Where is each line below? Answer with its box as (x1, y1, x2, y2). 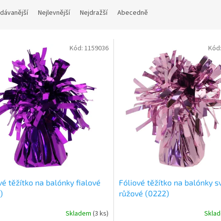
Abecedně (117, 8, 148, 18)
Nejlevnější (38, 8, 70, 18)
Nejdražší (80, 8, 108, 18)
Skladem (65, 208, 93, 219)
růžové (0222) (118, 188, 169, 198)
